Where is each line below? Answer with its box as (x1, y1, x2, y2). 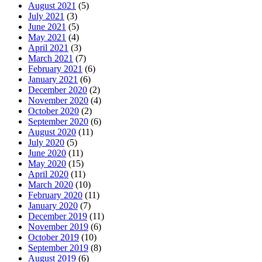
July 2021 (28, 11, 64, 21)
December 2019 (28, 211, 87, 221)
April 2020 (28, 168, 68, 179)
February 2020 (28, 189, 82, 200)
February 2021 (28, 63, 82, 74)
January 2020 (28, 200, 78, 211)
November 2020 (28, 95, 88, 105)
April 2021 (28, 42, 68, 53)
